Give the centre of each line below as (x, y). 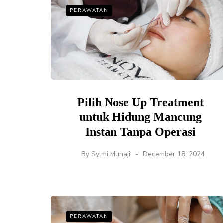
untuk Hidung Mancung (140, 117)
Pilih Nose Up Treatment (140, 102)
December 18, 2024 (174, 154)
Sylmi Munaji (111, 154)
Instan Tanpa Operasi (140, 132)
